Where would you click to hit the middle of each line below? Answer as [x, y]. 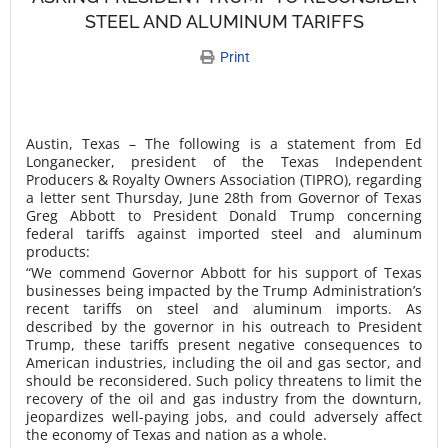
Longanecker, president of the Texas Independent [224, 162]
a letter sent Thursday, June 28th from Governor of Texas [224, 198]
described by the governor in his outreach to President [224, 327]
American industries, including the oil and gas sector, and [224, 363]
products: [58, 252]
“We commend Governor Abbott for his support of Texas [224, 273]
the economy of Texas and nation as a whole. [176, 435]
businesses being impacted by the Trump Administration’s [224, 291]
